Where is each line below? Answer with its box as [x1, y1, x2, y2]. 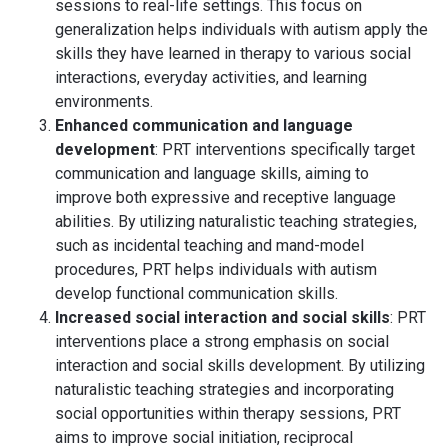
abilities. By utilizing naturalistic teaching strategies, [55, 212, 417, 231]
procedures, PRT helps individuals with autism [55, 260, 377, 279]
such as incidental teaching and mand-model [55, 236, 364, 255]
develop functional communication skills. [55, 284, 338, 303]
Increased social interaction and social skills [55, 308, 390, 327]
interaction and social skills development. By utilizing [55, 356, 425, 375]
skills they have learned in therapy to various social [55, 44, 411, 63]
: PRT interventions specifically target [155, 140, 415, 159]
